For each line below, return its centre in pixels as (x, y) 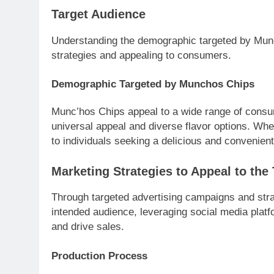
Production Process (99, 256)
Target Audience (98, 14)
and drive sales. (88, 227)
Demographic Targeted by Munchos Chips (153, 84)
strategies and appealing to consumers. (141, 55)
